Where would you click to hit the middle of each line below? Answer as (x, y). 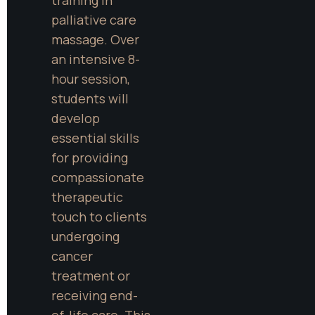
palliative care (94, 19)
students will (90, 98)
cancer (72, 256)
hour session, (91, 78)
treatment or (91, 275)
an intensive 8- (96, 59)
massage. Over (95, 39)
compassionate (98, 177)
